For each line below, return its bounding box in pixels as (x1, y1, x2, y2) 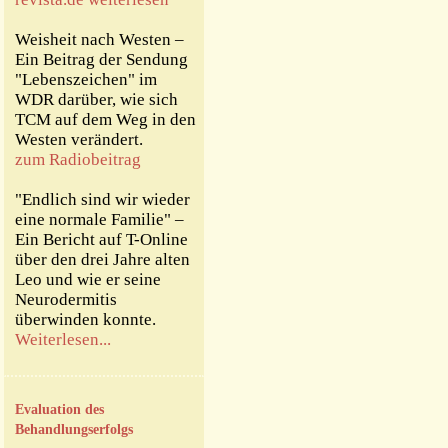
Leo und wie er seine (15, 270, 161, 289)
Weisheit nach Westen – (15, 30, 184, 49)
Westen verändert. (15, 130, 143, 149)
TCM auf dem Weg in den (15, 110, 196, 129)
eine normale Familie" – (15, 210, 184, 229)
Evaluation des (15, 402, 104, 417)
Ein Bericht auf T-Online (15, 230, 188, 249)
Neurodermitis (15, 290, 117, 309)
